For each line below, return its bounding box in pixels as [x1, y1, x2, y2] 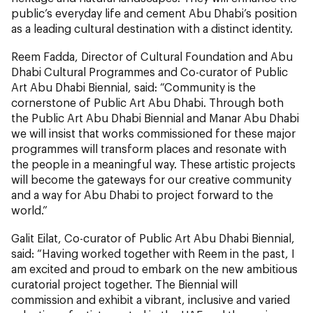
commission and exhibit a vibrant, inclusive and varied [11, 292, 290, 306]
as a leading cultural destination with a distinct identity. [11, 21, 296, 35]
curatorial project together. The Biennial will [11, 277, 238, 291]
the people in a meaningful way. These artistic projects [11, 156, 296, 170]
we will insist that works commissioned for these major [11, 126, 296, 140]
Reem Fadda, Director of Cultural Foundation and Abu [11, 49, 293, 63]
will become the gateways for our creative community [11, 172, 291, 186]
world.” [11, 203, 48, 217]
